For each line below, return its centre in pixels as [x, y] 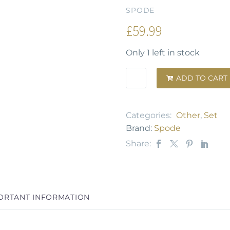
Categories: [150, 116]
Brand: [140, 128]
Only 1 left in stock [163, 52]
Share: [138, 144]
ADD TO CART [202, 78]
